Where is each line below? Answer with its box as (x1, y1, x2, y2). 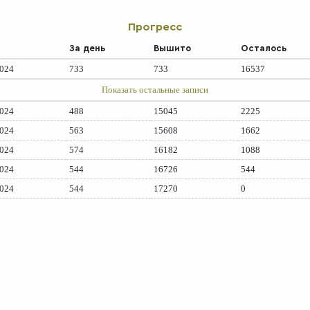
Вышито (154, 44, 192, 53)
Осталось (241, 44, 287, 53)
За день (69, 44, 106, 53)
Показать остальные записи (102, 84, 208, 95)
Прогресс (128, 21, 182, 33)
